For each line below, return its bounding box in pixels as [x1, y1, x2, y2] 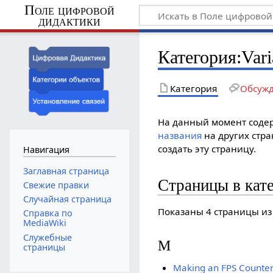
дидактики [38, 13, 101, 29]
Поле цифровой [24, 2, 115, 18]
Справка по [23, 207, 73, 219]
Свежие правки [23, 179, 89, 191]
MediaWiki [23, 217, 66, 229]
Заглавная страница [23, 165, 109, 177]
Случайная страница [23, 193, 112, 205]
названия [158, 129, 202, 141]
